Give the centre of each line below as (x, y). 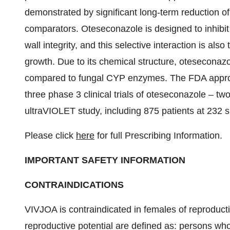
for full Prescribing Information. (158, 136)
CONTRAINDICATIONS (74, 185)
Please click (50, 136)
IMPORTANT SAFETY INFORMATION (105, 160)
